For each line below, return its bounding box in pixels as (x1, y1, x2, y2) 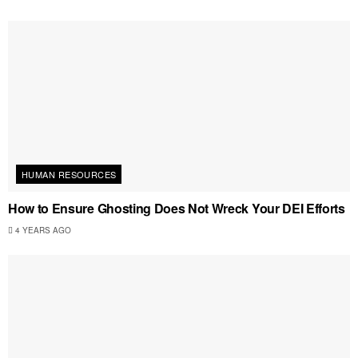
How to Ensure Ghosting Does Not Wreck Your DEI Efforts (8, 199, 348, 217)
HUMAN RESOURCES (22, 168, 117, 181)
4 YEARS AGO (13, 225, 71, 236)
